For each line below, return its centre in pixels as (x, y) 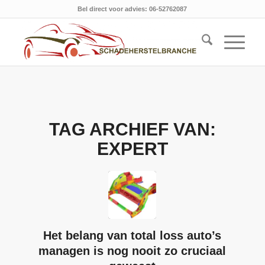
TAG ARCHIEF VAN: (132, 129)
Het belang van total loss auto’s (132, 235)
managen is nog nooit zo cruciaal (132, 251)
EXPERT (132, 149)
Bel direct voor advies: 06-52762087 (132, 9)
